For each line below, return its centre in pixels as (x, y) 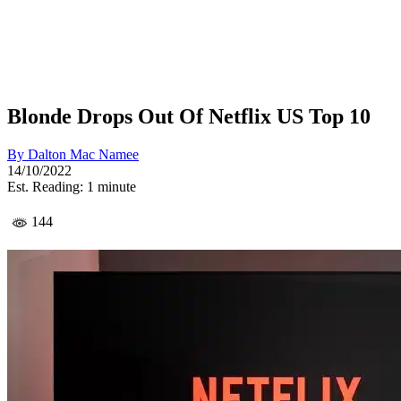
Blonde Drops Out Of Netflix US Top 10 (189, 116)
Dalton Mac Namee (83, 154)
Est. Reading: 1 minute (72, 186)
